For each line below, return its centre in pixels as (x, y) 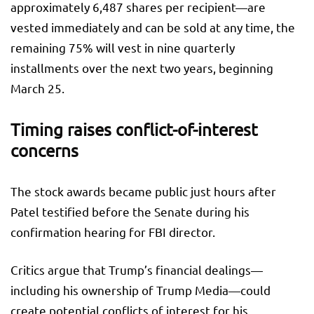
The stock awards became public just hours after (143, 191)
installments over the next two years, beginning (142, 68)
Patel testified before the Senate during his (130, 212)
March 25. (37, 88)
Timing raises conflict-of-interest (134, 130)
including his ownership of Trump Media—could (141, 290)
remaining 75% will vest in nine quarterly (123, 48)
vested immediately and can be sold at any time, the (153, 27)
